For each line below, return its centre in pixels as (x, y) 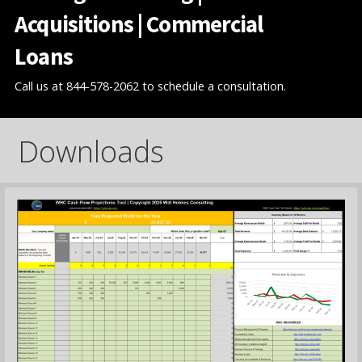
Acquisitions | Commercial (139, 25)
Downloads (91, 151)
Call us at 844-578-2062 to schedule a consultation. (151, 86)
